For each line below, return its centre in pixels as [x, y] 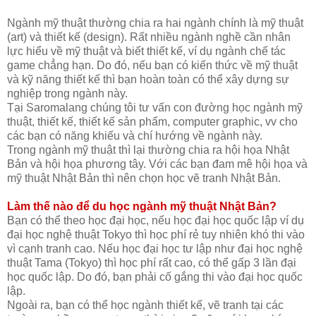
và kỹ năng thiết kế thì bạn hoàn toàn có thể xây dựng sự [148, 79]
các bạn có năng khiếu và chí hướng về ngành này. [135, 135]
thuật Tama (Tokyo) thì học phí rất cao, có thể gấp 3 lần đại [152, 262]
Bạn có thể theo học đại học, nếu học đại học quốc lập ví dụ [156, 220]
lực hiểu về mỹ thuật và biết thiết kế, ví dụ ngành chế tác [146, 51]
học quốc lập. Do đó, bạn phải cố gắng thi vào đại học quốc [155, 276]
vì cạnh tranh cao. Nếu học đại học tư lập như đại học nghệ [155, 248]
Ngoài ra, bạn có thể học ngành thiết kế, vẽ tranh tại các [145, 305]
